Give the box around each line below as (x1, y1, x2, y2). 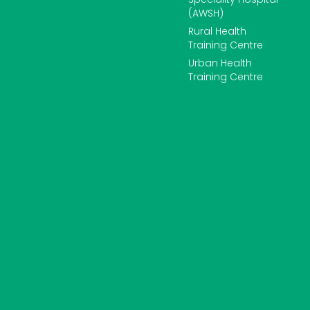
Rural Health (188, 24, 247, 39)
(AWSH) (188, 6, 224, 21)
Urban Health (188, 56, 253, 71)
